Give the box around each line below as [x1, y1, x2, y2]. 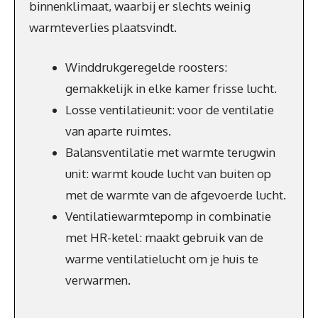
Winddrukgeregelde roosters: [65, 59, 227, 75]
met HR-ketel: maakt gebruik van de [65, 229, 263, 245]
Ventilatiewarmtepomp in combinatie [65, 208, 271, 224]
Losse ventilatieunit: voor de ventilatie [65, 102, 274, 117]
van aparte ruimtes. [65, 123, 171, 138]
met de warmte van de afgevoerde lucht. [65, 187, 286, 202]
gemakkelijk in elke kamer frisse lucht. [65, 80, 277, 96]
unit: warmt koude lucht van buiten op [65, 165, 271, 181]
